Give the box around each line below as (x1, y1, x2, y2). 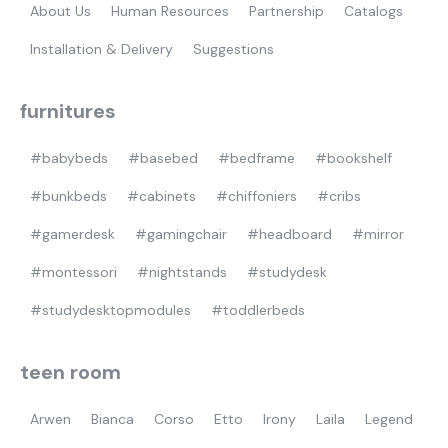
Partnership (249, 2, 324, 21)
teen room (20, 359, 121, 386)
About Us (30, 2, 91, 21)
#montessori (30, 263, 117, 282)
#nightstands (137, 263, 227, 282)
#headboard (247, 225, 332, 244)
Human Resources (111, 2, 229, 21)
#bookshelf (315, 149, 392, 168)
